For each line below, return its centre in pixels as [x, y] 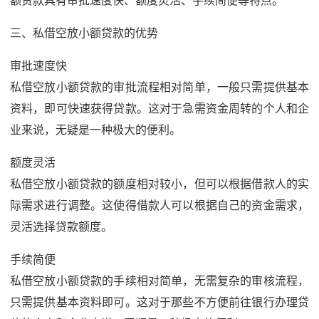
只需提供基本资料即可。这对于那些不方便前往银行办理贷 [159, 302]
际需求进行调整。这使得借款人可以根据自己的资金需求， [159, 205]
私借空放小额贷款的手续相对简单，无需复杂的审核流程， [159, 281]
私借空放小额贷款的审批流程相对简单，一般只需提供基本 [159, 87]
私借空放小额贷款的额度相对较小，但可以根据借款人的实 [159, 184]
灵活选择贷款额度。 [61, 226]
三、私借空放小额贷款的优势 [84, 33]
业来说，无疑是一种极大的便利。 [95, 130]
